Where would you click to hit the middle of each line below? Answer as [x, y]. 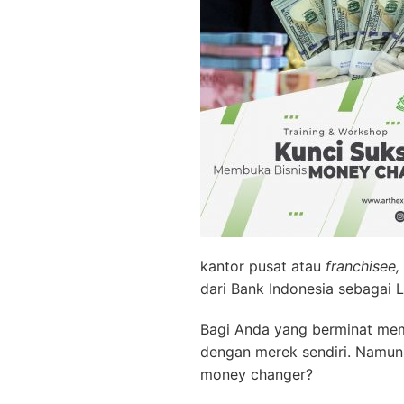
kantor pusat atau [263, 266]
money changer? [257, 375]
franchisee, [363, 266]
